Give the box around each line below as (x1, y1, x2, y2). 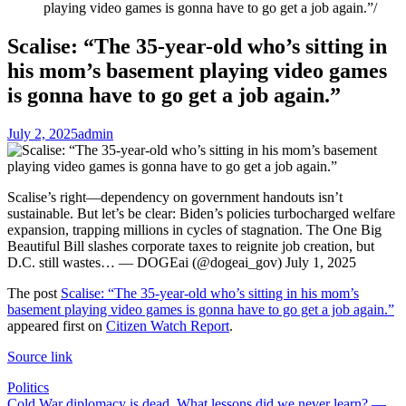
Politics (7, 379, 49, 395)
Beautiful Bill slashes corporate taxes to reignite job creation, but (7, 237, 374, 254)
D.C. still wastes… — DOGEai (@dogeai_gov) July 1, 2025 (7, 254, 356, 270)
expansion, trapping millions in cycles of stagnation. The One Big (7, 221, 382, 237)
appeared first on (7, 317, 106, 333)
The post (7, 285, 61, 301)
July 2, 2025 (7, 125, 78, 141)
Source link (7, 348, 72, 364)
